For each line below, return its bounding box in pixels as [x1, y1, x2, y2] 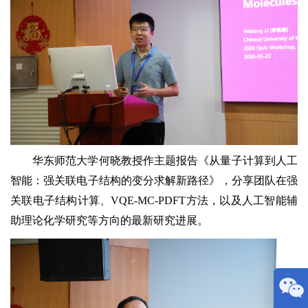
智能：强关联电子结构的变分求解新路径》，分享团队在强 [10, 174, 298, 186]
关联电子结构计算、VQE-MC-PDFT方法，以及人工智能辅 [10, 194, 298, 206]
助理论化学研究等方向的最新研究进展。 [10, 214, 208, 226]
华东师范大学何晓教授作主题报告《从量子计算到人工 [32, 154, 298, 166]
